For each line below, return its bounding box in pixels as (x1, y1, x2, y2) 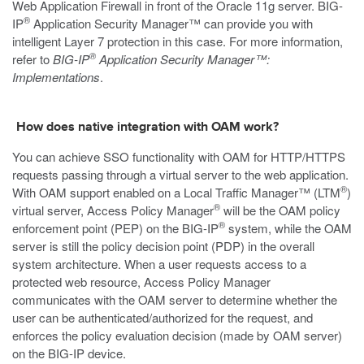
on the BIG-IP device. (12, 344, 126, 362)
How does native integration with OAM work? (16, 121, 279, 134)
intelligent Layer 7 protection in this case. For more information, (12, 32, 343, 50)
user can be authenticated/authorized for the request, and (12, 309, 313, 326)
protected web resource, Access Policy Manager (12, 273, 271, 290)
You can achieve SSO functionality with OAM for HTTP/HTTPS (12, 148, 345, 165)
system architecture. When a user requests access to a (12, 255, 306, 272)
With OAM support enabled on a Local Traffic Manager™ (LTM (12, 184, 340, 201)
